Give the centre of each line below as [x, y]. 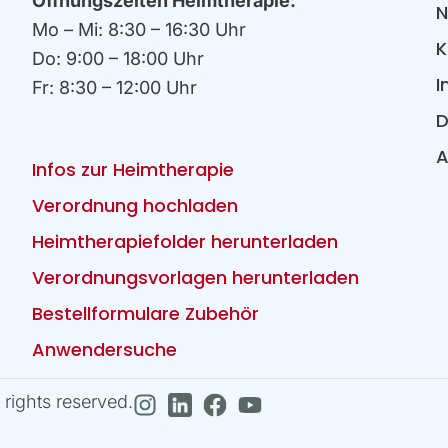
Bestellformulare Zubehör [146, 313]
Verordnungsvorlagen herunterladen [196, 277]
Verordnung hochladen [135, 205]
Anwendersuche [105, 349]
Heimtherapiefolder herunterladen [185, 241]
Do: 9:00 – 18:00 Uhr [124, 58]
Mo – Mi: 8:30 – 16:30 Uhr [145, 29]
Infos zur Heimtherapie [133, 169]
